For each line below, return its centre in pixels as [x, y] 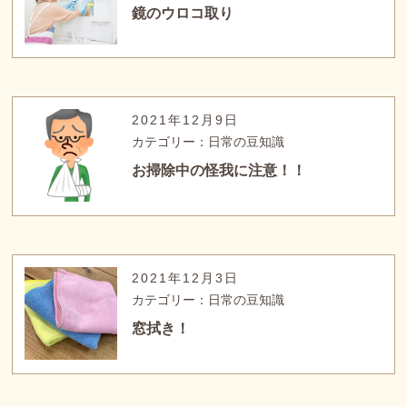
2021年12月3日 [186, 278]
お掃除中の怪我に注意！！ [219, 171]
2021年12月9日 [186, 120]
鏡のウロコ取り [183, 13]
